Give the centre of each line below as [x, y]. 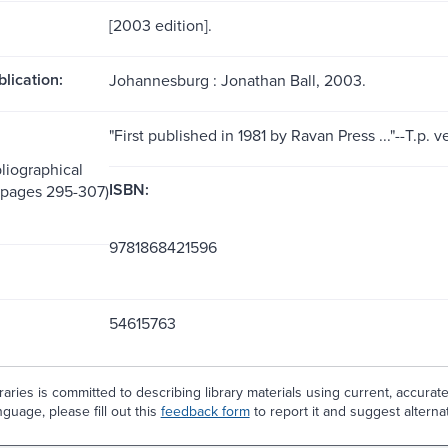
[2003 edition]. [160, 24]
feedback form [205, 410]
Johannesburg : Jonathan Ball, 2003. [237, 79]
